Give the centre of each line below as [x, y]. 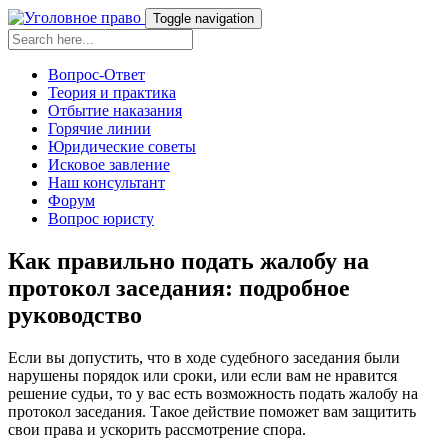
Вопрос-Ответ [96, 74]
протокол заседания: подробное [179, 287]
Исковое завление [109, 164]
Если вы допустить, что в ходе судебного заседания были [204, 357]
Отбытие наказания [115, 110]
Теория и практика [112, 92]
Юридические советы [122, 146]
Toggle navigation [203, 18]
